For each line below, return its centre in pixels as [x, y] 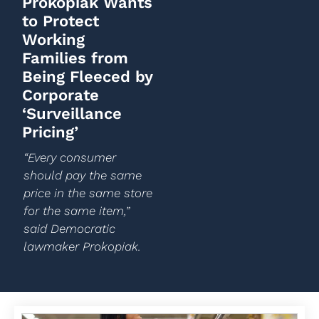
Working [53, 40]
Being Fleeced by [87, 77]
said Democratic [69, 229]
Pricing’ [50, 132]
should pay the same [82, 175]
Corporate [61, 95]
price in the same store [88, 193]
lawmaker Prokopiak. [82, 246]
